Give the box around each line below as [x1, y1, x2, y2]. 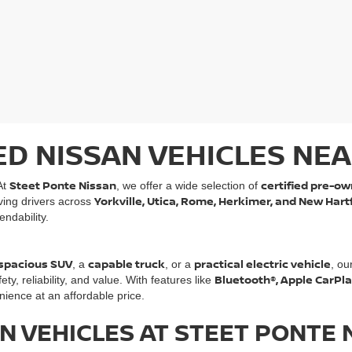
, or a [165, 258, 194, 270]
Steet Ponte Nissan [9, 178, 116, 192]
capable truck [88, 256, 165, 271]
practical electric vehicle [194, 256, 331, 271]
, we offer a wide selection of [116, 179, 261, 192]
